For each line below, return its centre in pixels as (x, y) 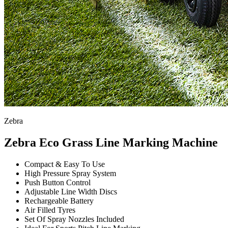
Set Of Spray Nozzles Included (74, 219)
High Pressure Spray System (70, 173)
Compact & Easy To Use (65, 164)
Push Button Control (58, 182)
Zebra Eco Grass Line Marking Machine (111, 142)
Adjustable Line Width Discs (71, 191)
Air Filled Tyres (50, 210)
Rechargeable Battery (59, 201)
